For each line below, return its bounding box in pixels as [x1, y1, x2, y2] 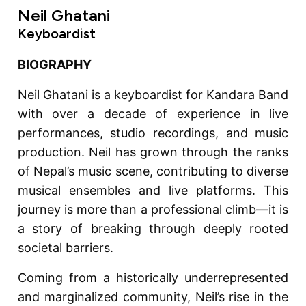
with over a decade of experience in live [17, 107, 289, 122]
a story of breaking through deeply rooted [17, 221, 289, 236]
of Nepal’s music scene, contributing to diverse [17, 164, 289, 179]
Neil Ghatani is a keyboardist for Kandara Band [17, 87, 289, 102]
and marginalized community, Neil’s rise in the [17, 290, 289, 305]
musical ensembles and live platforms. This [17, 183, 289, 198]
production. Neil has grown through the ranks [17, 145, 289, 160]
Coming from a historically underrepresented [17, 270, 289, 286]
